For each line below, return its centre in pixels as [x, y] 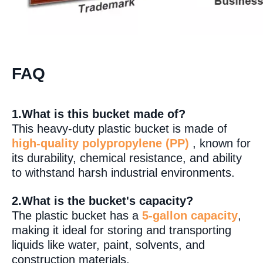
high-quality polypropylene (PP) [100, 144]
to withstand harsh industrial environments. [123, 173]
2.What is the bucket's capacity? [102, 201]
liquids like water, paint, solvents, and [108, 245]
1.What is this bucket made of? [99, 114]
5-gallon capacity [190, 216]
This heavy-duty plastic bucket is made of [119, 129]
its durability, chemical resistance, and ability [127, 158]
